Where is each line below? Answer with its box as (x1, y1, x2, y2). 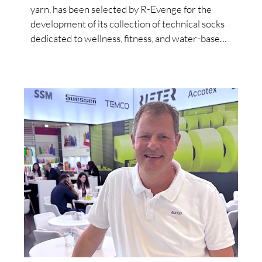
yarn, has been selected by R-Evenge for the (30, 3, 212, 16)
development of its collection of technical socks (30, 18, 225, 30)
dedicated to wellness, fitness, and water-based (30, 32, 226, 45)
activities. (30, 47, 70, 60)
